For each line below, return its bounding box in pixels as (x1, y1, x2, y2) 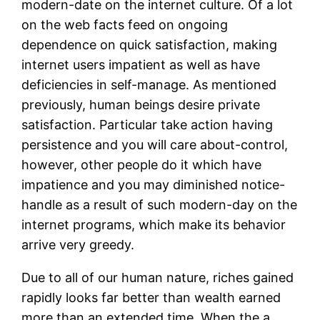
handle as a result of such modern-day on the (21, 196, 298, 212)
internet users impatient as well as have (21, 56, 261, 72)
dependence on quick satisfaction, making (21, 36, 278, 52)
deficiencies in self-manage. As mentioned (21, 76, 277, 92)
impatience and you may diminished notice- (21, 176, 286, 192)
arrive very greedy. (21, 236, 135, 252)
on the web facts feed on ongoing (21, 16, 229, 32)
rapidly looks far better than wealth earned (21, 289, 281, 305)
